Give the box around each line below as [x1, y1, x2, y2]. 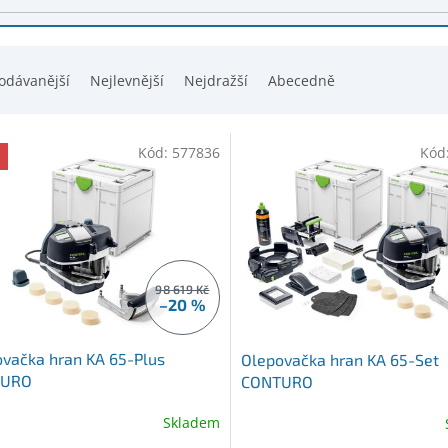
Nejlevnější [90, 70, 164, 90]
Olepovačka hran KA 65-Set [240, 350, 439, 370]
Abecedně [268, 70, 335, 90]
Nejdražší [184, 70, 248, 90]
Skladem [162, 412, 220, 432]
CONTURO [240, 372, 313, 392]
